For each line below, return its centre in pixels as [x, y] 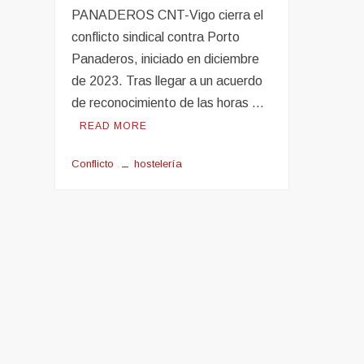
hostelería [158, 164]
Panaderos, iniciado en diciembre [166, 59]
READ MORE [114, 126]
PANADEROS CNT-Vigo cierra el [168, 15]
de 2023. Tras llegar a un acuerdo [167, 81]
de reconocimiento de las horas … [168, 103]
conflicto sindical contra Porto [156, 37]
